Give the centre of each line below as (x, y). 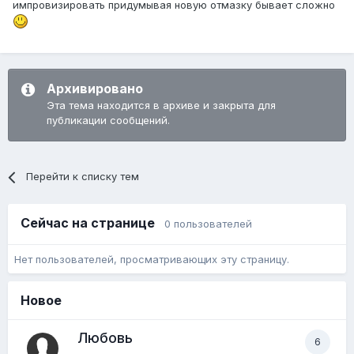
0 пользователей (208, 224)
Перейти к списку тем (83, 177)
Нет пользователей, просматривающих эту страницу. (152, 259)
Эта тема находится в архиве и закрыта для (161, 105)
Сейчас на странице (92, 223)
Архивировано (95, 89)
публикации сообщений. (108, 121)
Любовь (105, 338)
